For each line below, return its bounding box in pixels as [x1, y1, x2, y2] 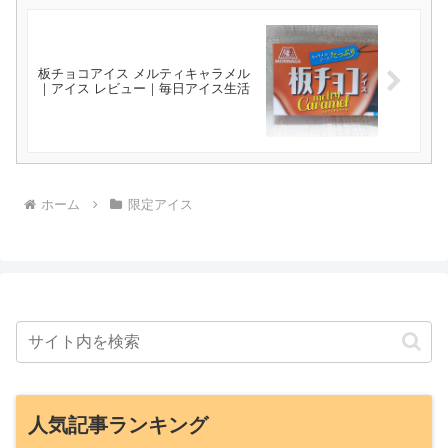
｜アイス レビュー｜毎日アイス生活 [38, 81, 250, 97]
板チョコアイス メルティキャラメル [38, 66, 250, 82]
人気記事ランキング [28, 413, 208, 436]
